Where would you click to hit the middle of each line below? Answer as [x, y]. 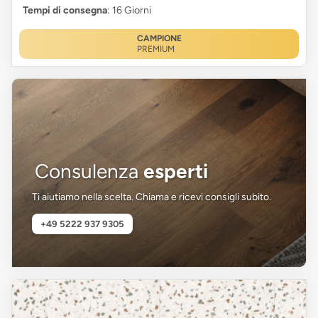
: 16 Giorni [129, 10]
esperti [175, 171]
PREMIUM [155, 49]
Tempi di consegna [65, 10]
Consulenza [89, 171]
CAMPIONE [159, 38]
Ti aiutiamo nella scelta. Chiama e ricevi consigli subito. [151, 197]
